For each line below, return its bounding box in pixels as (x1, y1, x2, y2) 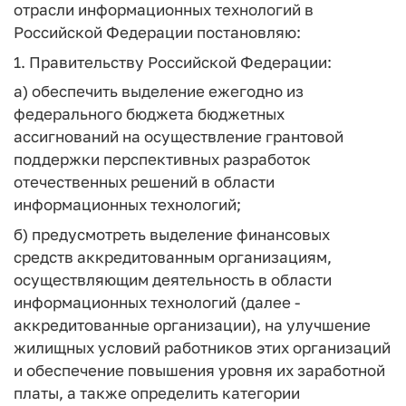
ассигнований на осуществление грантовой (14, 127, 343, 146)
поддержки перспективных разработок (14, 150, 311, 169)
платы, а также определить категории (14, 382, 300, 402)
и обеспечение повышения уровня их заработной (14, 360, 385, 380)
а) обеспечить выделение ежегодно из (14, 82, 304, 101)
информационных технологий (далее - (14, 292, 300, 312)
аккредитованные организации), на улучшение (14, 314, 371, 334)
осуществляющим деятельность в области (14, 269, 332, 289)
